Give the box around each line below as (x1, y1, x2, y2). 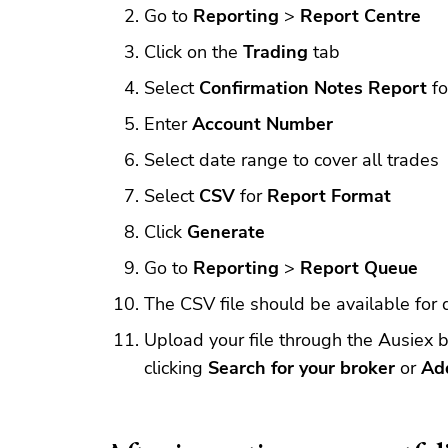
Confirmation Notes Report (199, 76, 427, 100)
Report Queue (300, 256, 418, 280)
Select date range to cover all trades (144, 148, 439, 172)
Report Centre (300, 4, 421, 28)
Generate (187, 220, 265, 244)
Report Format (267, 184, 391, 208)
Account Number (192, 112, 333, 136)
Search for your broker (208, 356, 395, 380)
